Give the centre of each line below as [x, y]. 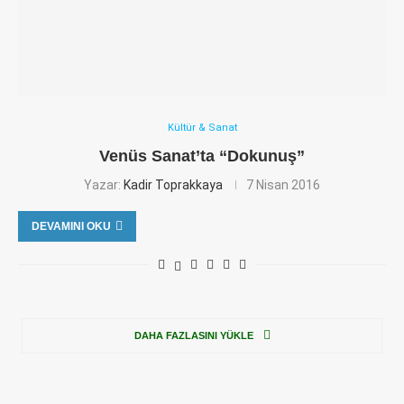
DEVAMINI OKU [71, 226]
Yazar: [104, 185]
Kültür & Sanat [202, 128]
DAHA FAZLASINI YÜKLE [193, 335]
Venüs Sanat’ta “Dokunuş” [202, 156]
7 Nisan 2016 [283, 185]
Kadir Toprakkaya [173, 185]
